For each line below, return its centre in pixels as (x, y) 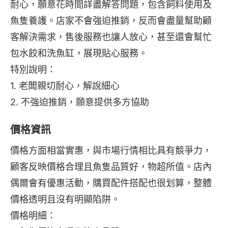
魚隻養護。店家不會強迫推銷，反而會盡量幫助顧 (111, 21)
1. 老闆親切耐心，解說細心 (65, 86)
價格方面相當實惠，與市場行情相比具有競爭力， (111, 151)
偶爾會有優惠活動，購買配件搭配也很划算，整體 (111, 183)
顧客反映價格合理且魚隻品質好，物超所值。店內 (111, 167)
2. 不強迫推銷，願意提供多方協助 (80, 102)
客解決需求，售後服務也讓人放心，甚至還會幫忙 (111, 37)
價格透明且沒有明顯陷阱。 (65, 199)
